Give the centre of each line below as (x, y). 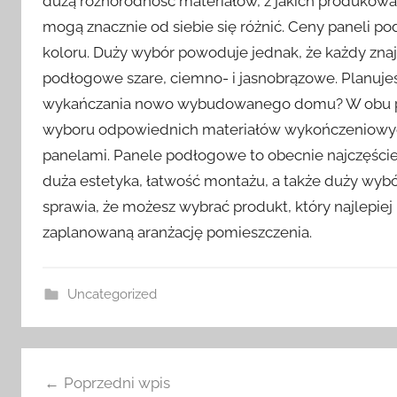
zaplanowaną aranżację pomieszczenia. (177, 232)
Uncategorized (112, 294)
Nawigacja (78, 363)
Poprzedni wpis (117, 383)
